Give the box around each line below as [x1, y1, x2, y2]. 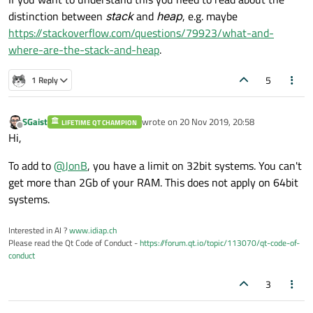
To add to [8, 156, 54, 174]
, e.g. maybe [182, 8, 238, 25]
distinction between [8, 8, 105, 25]
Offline [19, 124, 45, 138]
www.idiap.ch [69, 223, 117, 237]
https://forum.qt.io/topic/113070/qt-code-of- [140, 235, 300, 249]
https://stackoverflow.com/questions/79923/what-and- [8, 24, 274, 42]
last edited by [140, 120, 194, 135]
